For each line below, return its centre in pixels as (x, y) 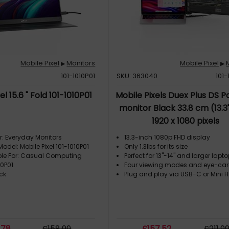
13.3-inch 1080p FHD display (167, 137)
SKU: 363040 (137, 76)
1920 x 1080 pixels (186, 121)
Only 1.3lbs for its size (156, 146)
